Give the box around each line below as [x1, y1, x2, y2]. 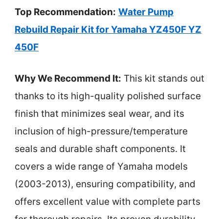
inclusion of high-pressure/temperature [15, 126, 188, 137]
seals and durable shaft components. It [15, 143, 186, 154]
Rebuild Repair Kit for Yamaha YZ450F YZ [15, 23, 201, 35]
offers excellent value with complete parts [15, 196, 200, 207]
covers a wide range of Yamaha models [15, 161, 188, 172]
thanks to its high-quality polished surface [15, 90, 201, 102]
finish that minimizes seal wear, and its [15, 108, 184, 119]
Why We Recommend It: [15, 73, 121, 84]
